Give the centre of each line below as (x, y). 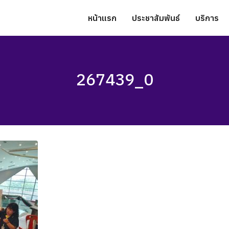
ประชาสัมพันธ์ (156, 18)
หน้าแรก (102, 18)
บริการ (207, 18)
